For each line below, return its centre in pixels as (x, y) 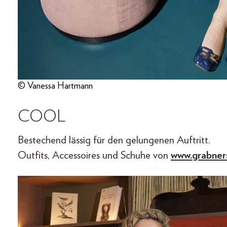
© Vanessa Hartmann (55, 86)
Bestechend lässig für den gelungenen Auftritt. (114, 140)
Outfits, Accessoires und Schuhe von (94, 156)
